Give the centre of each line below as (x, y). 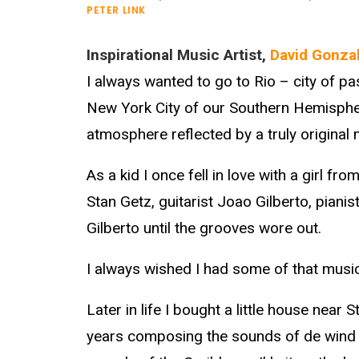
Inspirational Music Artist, (178, 55)
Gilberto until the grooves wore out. (204, 228)
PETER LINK (116, 10)
